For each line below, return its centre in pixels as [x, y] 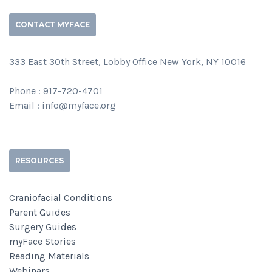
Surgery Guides [43, 227]
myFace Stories [42, 242]
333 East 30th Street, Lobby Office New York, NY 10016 [127, 62]
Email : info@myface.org [63, 106]
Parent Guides [40, 212]
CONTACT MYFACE [53, 25]
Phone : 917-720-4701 [56, 91]
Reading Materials [49, 256]
